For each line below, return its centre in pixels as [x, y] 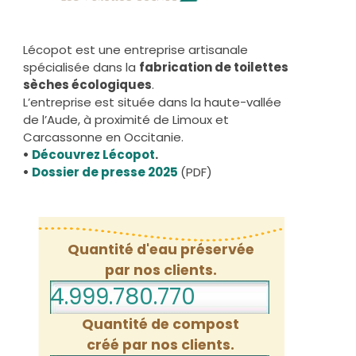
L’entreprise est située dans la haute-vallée [152, 103]
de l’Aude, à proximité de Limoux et [126, 120]
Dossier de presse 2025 [105, 172]
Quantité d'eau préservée [161, 250]
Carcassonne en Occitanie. [103, 137]
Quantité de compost [161, 325]
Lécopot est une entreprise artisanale [135, 50]
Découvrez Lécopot [93, 155]
